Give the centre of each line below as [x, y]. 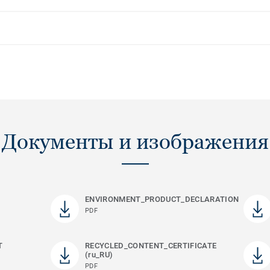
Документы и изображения [135, 142]
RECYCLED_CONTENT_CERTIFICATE [151, 246]
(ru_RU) [99, 255]
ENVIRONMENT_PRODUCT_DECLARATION [162, 199]
